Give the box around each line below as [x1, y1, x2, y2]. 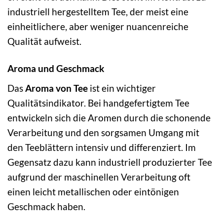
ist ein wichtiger [88, 82, 156, 94]
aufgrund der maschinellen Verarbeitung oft [7, 171, 190, 183]
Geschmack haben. [7, 200, 85, 212]
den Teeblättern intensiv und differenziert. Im [7, 141, 196, 153]
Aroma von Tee [25, 82, 88, 94]
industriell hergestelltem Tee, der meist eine [7, 6, 188, 18]
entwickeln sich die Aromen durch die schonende [7, 111, 211, 123]
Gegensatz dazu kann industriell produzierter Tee [7, 156, 212, 168]
